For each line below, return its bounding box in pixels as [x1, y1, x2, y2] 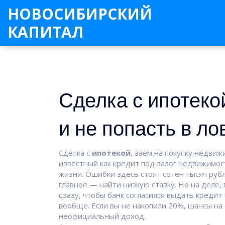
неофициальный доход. [59, 211, 146, 221]
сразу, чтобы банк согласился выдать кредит [59, 190, 222, 200]
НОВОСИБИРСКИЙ [8, 4, 152, 24]
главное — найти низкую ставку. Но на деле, [59, 179, 223, 189]
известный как [59, 158, 113, 168]
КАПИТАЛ [8, 22, 83, 42]
